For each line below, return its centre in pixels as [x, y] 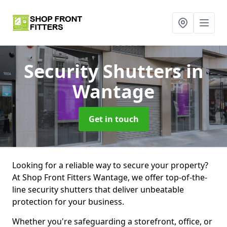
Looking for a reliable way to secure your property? [110, 165]
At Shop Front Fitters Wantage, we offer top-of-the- [110, 177]
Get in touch [113, 119]
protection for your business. [68, 202]
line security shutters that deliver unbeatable [98, 190]
